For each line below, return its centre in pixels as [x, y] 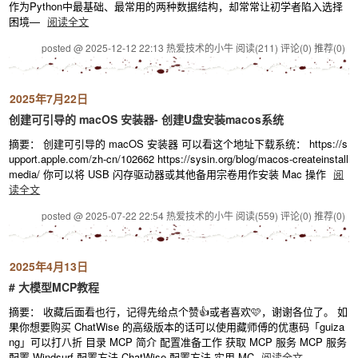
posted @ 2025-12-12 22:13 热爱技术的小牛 [138, 48]
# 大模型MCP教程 [54, 287]
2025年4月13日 [49, 266]
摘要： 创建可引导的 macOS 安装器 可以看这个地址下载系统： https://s [179, 143]
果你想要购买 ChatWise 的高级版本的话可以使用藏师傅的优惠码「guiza [177, 326]
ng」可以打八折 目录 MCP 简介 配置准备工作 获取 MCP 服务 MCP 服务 [178, 342]
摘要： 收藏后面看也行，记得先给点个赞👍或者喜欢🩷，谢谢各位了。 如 [179, 311]
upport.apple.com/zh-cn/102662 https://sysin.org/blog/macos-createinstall [179, 159]
